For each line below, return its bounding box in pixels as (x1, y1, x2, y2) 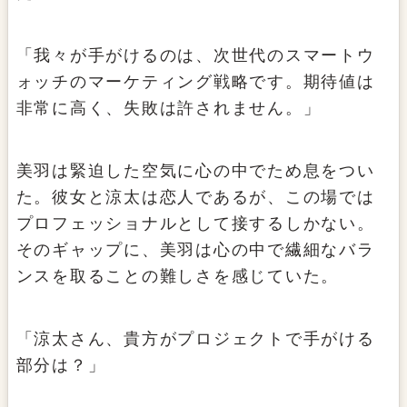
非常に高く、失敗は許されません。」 (15, 99, 322, 118)
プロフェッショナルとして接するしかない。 (15, 214, 375, 233)
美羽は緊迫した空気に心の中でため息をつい (15, 162, 375, 181)
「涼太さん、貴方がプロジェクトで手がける (15, 330, 375, 349)
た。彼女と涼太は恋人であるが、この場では (15, 188, 375, 207)
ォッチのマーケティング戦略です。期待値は (15, 73, 375, 92)
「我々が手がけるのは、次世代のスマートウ (15, 46, 375, 65)
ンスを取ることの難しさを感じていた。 (15, 267, 340, 286)
